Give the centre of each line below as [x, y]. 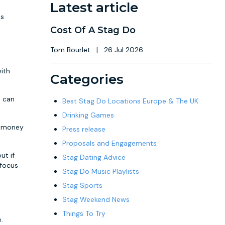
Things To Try [84, 213]
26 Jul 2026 [123, 50]
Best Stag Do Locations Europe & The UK [130, 101]
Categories [87, 79]
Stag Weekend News [96, 199]
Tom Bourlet [71, 50]
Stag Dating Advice [94, 157]
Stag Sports [82, 185]
